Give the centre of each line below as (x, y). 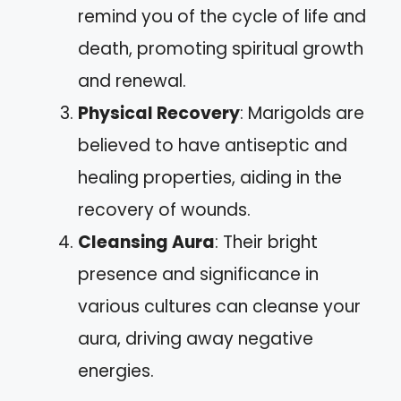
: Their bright (266, 242)
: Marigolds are (302, 113)
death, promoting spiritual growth (221, 48)
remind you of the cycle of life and (222, 16)
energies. (116, 371)
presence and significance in (198, 274)
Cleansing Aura (146, 242)
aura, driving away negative (196, 338)
